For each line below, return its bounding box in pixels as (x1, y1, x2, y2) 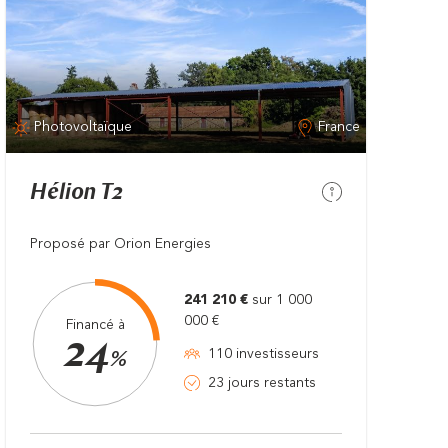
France (317, 120, 360, 135)
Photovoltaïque (34, 120, 133, 135)
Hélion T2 (30, 181, 123, 205)
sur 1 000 (252, 292, 312, 307)
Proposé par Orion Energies (30, 236, 211, 251)
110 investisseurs (208, 346, 319, 361)
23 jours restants (208, 375, 316, 390)
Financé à (65, 318, 125, 333)
